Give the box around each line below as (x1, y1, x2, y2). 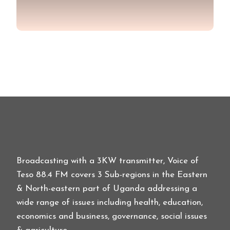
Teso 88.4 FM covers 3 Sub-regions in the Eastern (16, 170, 207, 179)
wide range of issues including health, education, (16, 198, 203, 207)
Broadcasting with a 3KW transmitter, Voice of (16, 156, 199, 165)
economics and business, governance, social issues (16, 212, 207, 221)
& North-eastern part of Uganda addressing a (16, 184, 197, 193)
